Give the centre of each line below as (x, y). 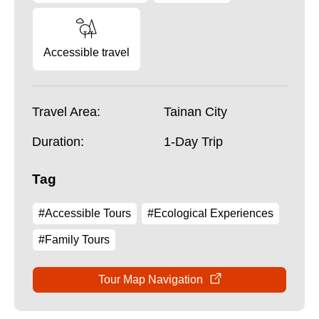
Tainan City (195, 112)
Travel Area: (66, 112)
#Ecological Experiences (210, 213)
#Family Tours (74, 240)
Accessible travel (87, 52)
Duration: (58, 142)
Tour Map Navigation (150, 279)
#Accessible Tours (85, 213)
